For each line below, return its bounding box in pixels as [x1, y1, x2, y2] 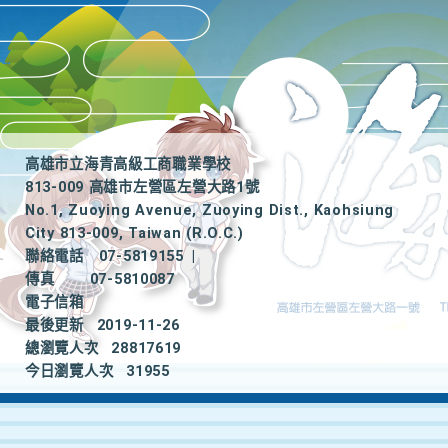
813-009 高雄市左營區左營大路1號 [25, 179, 260, 196]
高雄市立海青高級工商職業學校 [25, 156, 232, 173]
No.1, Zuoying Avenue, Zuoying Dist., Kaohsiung [25, 202, 395, 219]
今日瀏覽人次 [25, 363, 114, 380]
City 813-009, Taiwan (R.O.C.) [25, 225, 244, 242]
